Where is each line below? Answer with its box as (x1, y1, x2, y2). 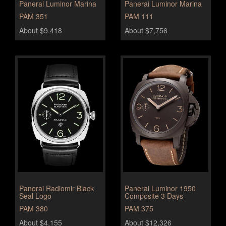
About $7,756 (125, 25, 167, 35)
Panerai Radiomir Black (19, 183, 94, 193)
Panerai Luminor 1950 (125, 183, 196, 193)
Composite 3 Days (125, 190, 183, 201)
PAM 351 (19, 11, 48, 21)
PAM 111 (125, 11, 153, 21)
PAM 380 (19, 203, 48, 213)
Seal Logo (19, 190, 51, 201)
